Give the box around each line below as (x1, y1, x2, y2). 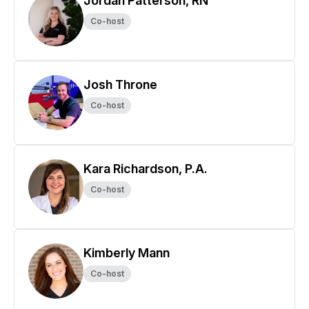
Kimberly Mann (83, 246, 170, 260)
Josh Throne (83, 77, 157, 92)
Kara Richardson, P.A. (83, 161, 208, 176)
